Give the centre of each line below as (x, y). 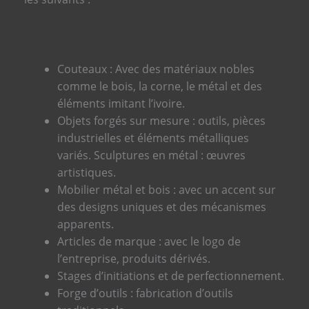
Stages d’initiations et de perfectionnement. (170, 276)
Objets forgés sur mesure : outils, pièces (161, 121)
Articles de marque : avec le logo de (149, 242)
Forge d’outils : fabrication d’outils (145, 293)
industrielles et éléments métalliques (153, 138)
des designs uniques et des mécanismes (161, 207)
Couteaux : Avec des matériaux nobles (156, 69)
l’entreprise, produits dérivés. (133, 259)
